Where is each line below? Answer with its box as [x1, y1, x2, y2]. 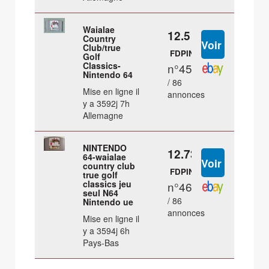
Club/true [83, 41, 121, 54]
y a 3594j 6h [83, 225, 130, 237]
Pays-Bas [83, 237, 119, 249]
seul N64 [83, 187, 119, 199]
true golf [83, 169, 118, 181]
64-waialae [83, 151, 127, 163]
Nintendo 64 [83, 68, 133, 81]
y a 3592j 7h [83, 97, 130, 110]
